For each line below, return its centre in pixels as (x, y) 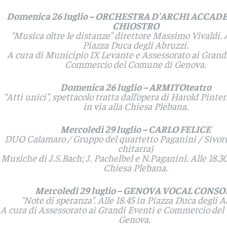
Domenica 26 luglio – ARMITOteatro (136, 87)
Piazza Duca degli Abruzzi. (136, 45)
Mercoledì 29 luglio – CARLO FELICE (136, 129)
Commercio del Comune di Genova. (136, 64)
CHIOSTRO (136, 26)
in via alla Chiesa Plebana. (136, 106)
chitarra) (136, 148)
